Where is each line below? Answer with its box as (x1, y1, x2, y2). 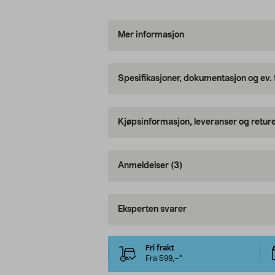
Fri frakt (145, 244, 174, 252)
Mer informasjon (117, 31, 184, 40)
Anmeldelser (117, 161, 171, 171)
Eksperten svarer (117, 205, 187, 214)
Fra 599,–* (145, 255, 182, 263)
